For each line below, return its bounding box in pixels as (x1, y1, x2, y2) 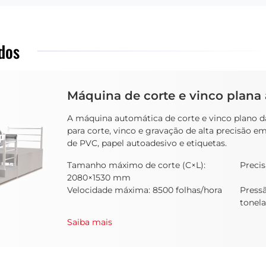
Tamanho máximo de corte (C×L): (67, 159, 205, 170)
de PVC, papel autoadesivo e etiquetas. (67, 137, 227, 148)
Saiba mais (67, 217, 112, 227)
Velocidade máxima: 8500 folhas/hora (67, 184, 222, 195)
